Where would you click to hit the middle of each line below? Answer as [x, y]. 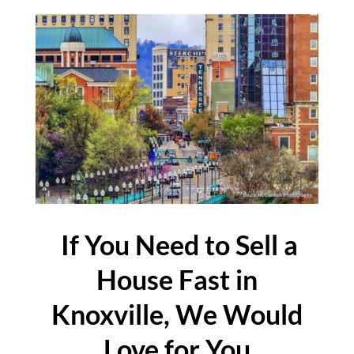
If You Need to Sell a [177, 245]
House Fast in [177, 280]
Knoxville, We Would [177, 314]
